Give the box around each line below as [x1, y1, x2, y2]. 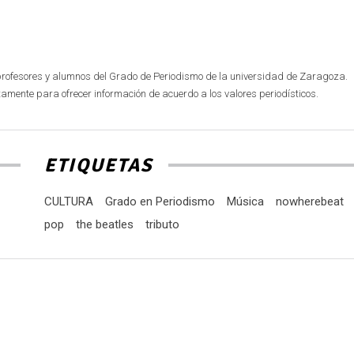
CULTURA [43, 194, 93, 209]
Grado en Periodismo [104, 194, 215, 209]
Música [226, 194, 264, 209]
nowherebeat [275, 194, 344, 209]
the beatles [75, 217, 134, 232]
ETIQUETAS [43, 153, 153, 177]
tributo [145, 217, 179, 232]
